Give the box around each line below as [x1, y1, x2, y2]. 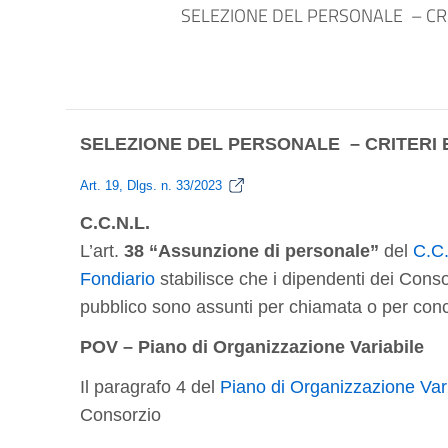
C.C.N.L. [80, 213, 150, 233]
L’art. [80, 241, 124, 261]
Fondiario [80, 269, 155, 289]
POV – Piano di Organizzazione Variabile [80, 337, 424, 357]
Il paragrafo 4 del [80, 377, 220, 397]
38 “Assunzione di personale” [124, 241, 379, 261]
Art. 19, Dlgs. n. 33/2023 [80, 178, 222, 193]
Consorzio [80, 405, 161, 425]
